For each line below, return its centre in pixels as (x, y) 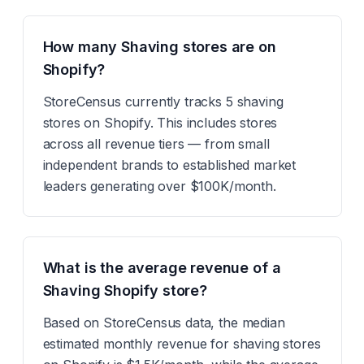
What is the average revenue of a (162, 268)
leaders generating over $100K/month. (159, 186)
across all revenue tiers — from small (156, 144)
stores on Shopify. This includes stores (160, 123)
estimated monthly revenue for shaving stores (182, 344)
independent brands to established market (169, 165)
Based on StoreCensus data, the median (164, 323)
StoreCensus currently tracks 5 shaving (163, 102)
